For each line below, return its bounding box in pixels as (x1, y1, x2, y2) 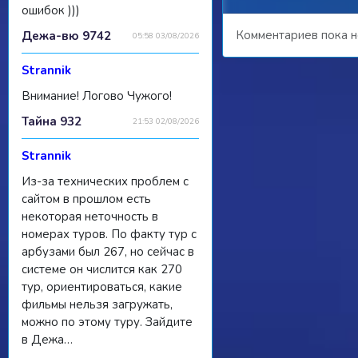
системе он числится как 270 (22, 261, 182, 277)
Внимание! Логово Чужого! (22, 87, 172, 104)
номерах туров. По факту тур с (22, 225, 197, 242)
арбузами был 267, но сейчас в (22, 243, 194, 260)
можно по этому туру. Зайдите (22, 313, 193, 330)
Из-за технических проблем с (22, 173, 189, 189)
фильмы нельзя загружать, (22, 296, 173, 312)
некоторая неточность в (22, 208, 158, 225)
